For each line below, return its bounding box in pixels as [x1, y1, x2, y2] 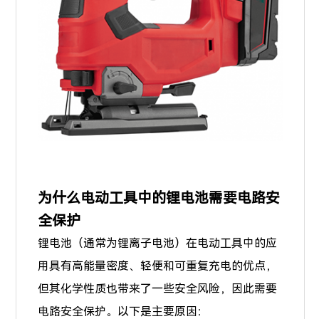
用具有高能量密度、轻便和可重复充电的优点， [38, 258, 278, 273]
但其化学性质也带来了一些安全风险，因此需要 [38, 281, 278, 296]
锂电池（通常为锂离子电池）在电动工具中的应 [38, 236, 278, 250]
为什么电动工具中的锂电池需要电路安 [38, 189, 281, 206]
